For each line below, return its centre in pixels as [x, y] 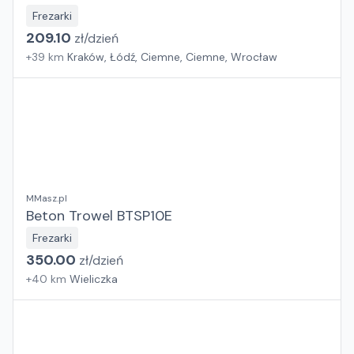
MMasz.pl [47, 198]
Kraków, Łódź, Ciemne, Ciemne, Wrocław [172, 57]
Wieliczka [94, 279]
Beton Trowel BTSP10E [99, 216]
